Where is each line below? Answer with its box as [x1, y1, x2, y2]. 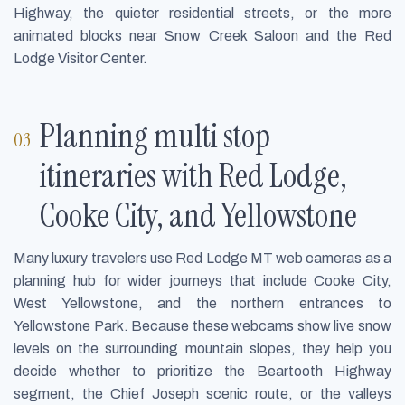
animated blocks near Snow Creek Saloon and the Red [14, 28, 391, 44]
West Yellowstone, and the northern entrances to [14, 295, 391, 311]
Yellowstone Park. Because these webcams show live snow [14, 317, 391, 334]
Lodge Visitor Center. [14, 51, 147, 67]
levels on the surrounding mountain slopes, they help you [14, 340, 391, 356]
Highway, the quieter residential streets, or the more [14, 5, 391, 22]
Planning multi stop [40, 114, 271, 157]
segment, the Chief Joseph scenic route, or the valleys [14, 385, 391, 401]
